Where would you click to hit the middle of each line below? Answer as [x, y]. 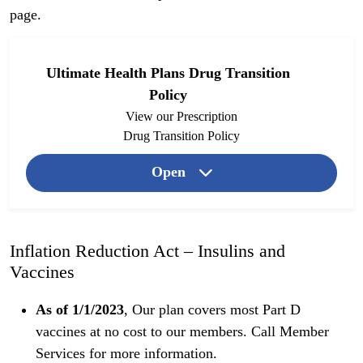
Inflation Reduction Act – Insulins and [147, 252]
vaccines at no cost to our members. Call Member [182, 332]
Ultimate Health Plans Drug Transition [168, 73]
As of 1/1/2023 [80, 310]
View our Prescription [181, 116]
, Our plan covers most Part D [212, 310]
